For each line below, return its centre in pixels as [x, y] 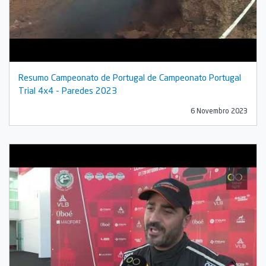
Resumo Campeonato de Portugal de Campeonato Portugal [130, 77]
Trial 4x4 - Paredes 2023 [68, 90]
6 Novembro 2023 [219, 110]
